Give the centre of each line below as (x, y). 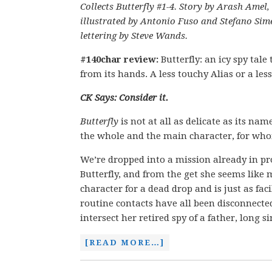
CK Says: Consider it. (124, 98)
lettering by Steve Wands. (134, 36)
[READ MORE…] (125, 243)
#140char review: (119, 59)
